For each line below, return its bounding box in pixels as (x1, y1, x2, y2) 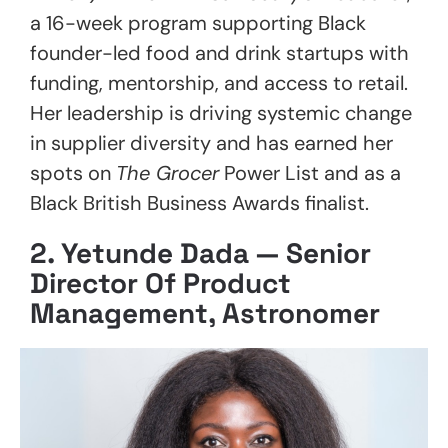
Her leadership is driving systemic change (30, 99, 412, 126)
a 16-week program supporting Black (30, 9, 366, 36)
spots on (30, 159, 116, 186)
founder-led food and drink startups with (30, 39, 409, 66)
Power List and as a (219, 159, 401, 186)
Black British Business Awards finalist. (30, 189, 369, 216)
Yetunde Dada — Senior (61, 234, 371, 271)
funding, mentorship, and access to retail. (30, 69, 408, 96)
